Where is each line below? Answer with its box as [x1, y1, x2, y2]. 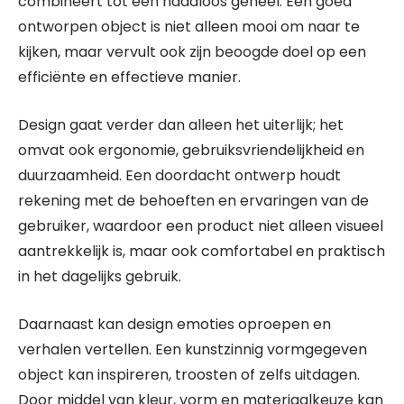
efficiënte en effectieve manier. [18, 66, 241, 87]
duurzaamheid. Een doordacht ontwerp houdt [18, 164, 341, 186]
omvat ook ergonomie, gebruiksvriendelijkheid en [18, 139, 364, 161]
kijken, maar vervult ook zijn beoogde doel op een [18, 41, 366, 62]
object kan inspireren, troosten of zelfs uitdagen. [18, 363, 360, 385]
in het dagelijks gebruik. [18, 265, 181, 287]
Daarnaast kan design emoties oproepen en [18, 313, 331, 335]
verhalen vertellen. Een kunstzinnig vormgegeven [18, 338, 367, 360]
